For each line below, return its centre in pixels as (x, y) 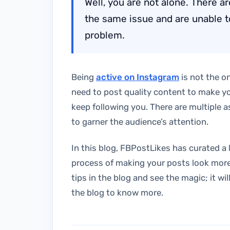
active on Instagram (138, 77)
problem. (106, 35)
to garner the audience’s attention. (141, 121)
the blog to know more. (117, 193)
